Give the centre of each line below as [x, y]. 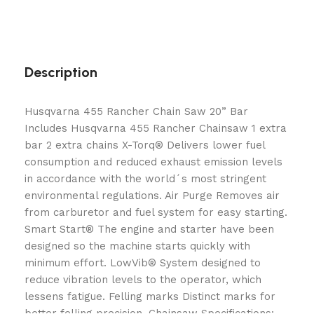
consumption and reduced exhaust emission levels [153, 162]
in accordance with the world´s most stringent [145, 178]
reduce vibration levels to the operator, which [143, 279]
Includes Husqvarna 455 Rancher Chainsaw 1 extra [156, 128]
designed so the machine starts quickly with [137, 246]
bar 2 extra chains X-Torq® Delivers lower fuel [145, 145]
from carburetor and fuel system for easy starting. [156, 212]
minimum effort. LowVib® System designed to [143, 262]
